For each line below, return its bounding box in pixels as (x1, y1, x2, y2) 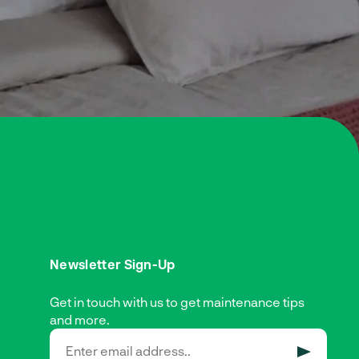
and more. (50, 311, 110, 327)
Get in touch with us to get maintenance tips (50, 293, 305, 309)
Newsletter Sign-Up (50, 256, 175, 272)
